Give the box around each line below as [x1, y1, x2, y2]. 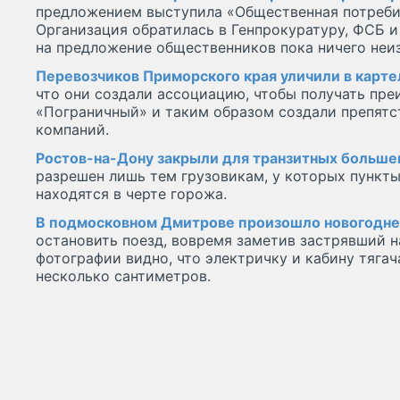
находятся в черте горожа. [36, 185, 227, 204]
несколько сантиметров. [36, 267, 211, 286]
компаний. [36, 121, 113, 139]
